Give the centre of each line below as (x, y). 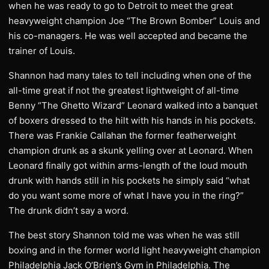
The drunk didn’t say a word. (68, 210)
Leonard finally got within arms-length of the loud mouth (128, 165)
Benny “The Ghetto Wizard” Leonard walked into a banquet (133, 105)
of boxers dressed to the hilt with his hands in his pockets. (132, 120)
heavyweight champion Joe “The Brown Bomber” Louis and (134, 21)
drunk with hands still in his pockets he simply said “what (129, 180)
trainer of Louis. (42, 51)
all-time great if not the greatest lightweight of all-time (124, 90)
